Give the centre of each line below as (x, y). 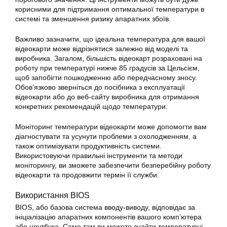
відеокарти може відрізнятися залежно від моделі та (102, 49)
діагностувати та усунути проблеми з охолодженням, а (106, 136)
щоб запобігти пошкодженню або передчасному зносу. (106, 78)
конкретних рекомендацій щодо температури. (91, 106)
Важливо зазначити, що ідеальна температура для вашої (110, 39)
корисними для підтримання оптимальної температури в (110, 9)
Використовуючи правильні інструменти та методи (99, 156)
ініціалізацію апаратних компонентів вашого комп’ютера (108, 217)
